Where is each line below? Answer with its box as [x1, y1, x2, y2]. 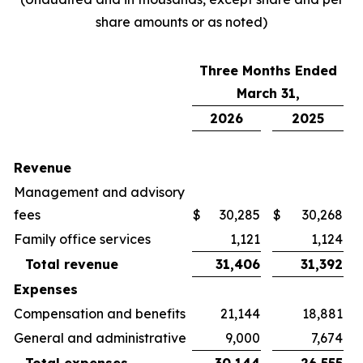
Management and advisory [14, 184, 185, 200]
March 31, [236, 85, 300, 101]
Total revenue [25, 256, 118, 272]
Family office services [14, 231, 151, 247]
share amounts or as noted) [96, 14, 267, 30]
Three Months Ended [199, 62, 337, 79]
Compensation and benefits [14, 305, 186, 322]
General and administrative [14, 330, 186, 346]
